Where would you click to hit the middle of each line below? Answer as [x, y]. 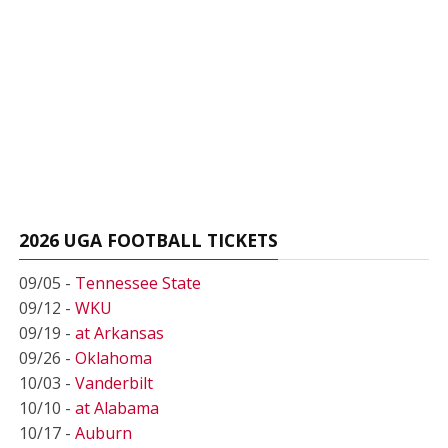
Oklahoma [113, 358]
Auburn [103, 433]
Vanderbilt [113, 383]
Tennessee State [137, 283]
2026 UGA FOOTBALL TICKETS [148, 240]
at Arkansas [119, 333]
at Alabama [116, 408]
